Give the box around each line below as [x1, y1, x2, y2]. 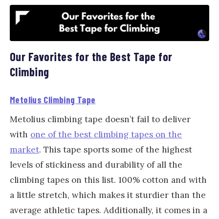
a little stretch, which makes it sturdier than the [10, 189, 206, 200]
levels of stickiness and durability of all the [10, 159, 182, 170]
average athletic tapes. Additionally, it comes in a [10, 204, 207, 216]
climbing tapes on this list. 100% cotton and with [10, 174, 207, 185]
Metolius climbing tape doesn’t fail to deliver [10, 113, 191, 125]
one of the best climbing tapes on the [30, 129, 182, 140]
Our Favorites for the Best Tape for [10, 49, 173, 64]
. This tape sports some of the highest [39, 144, 192, 155]
